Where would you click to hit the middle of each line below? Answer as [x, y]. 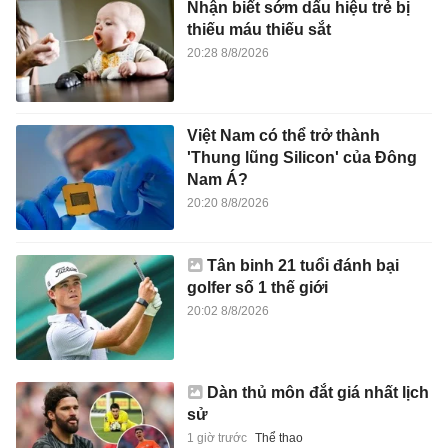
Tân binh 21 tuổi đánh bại [302, 265]
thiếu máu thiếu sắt [258, 29]
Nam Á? [217, 180]
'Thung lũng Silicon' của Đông [301, 158]
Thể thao [278, 437]
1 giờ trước [216, 437]
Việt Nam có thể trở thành [283, 136]
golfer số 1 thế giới [257, 287]
